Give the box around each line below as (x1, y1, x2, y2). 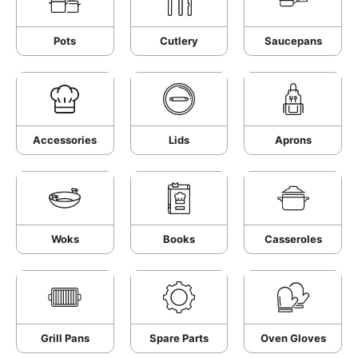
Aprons (274, 133, 312, 146)
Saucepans (264, 34, 322, 47)
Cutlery (159, 34, 198, 47)
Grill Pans (40, 332, 89, 344)
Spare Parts (149, 332, 209, 344)
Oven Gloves (260, 332, 326, 344)
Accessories (33, 133, 97, 146)
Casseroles (264, 233, 322, 245)
